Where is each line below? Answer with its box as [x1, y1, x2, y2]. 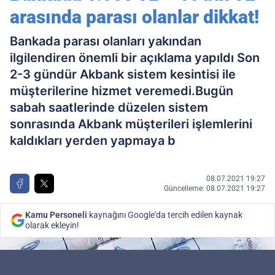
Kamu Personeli [25, 210, 87, 220]
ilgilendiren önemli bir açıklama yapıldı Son [10, 50, 260, 66]
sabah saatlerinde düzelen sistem [10, 100, 208, 115]
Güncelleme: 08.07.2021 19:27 [164, 184, 265, 193]
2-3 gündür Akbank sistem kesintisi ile [10, 67, 236, 82]
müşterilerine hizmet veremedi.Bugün [10, 83, 233, 99]
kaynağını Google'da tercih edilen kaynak [87, 210, 242, 220]
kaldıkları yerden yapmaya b [10, 133, 176, 149]
